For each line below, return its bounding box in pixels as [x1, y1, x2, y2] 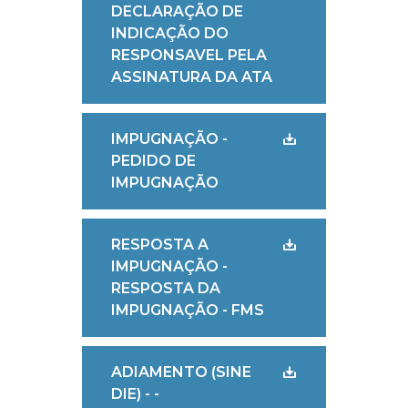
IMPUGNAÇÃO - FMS [110, 301, 264, 319]
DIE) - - [110, 385, 159, 403]
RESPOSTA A [110, 236, 209, 253]
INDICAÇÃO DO [110, 25, 229, 42]
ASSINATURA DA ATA [110, 68, 272, 86]
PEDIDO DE [110, 152, 196, 169]
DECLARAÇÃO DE [110, 3, 243, 20]
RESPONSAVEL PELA [110, 46, 267, 64]
